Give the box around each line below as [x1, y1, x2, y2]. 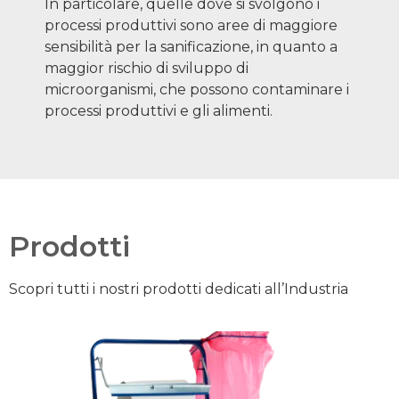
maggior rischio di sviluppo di [45, 60, 248, 77]
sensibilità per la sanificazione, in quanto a [45, 38, 338, 56]
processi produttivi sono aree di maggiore [45, 17, 338, 35]
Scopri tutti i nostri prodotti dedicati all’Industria [9, 281, 348, 298]
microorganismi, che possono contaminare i [45, 81, 349, 99]
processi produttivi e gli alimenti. [45, 102, 273, 120]
